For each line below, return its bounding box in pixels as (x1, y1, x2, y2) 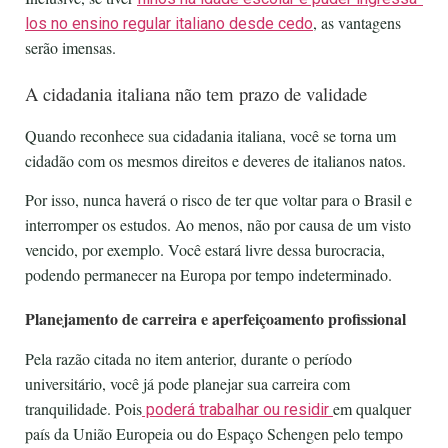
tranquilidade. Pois (25, 397, 142, 419)
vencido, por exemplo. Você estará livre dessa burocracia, (25, 239, 385, 261)
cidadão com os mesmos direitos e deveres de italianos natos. (25, 150, 406, 171)
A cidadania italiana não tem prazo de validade (25, 81, 367, 106)
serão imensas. (25, 36, 116, 58)
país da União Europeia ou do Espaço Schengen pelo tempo (25, 422, 403, 444)
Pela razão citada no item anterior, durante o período (25, 347, 352, 369)
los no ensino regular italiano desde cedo (25, 13, 313, 33)
